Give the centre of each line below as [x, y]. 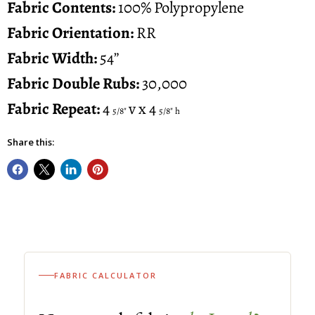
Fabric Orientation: [70, 32]
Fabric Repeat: [55, 108]
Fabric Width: [53, 58]
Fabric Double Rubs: [73, 83]
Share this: [31, 142]
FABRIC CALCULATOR [105, 275]
